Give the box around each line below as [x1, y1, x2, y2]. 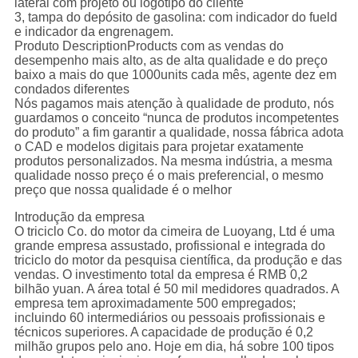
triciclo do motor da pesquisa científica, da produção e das [14, 253, 342, 268]
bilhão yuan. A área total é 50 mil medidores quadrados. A [14, 282, 339, 296]
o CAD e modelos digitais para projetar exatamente [14, 140, 304, 154]
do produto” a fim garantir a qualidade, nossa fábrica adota [14, 125, 344, 140]
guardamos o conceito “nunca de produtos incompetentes [14, 111, 339, 125]
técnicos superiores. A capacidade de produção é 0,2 [14, 325, 313, 340]
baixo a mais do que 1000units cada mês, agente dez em [14, 68, 336, 82]
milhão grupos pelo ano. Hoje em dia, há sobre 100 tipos [14, 340, 334, 354]
